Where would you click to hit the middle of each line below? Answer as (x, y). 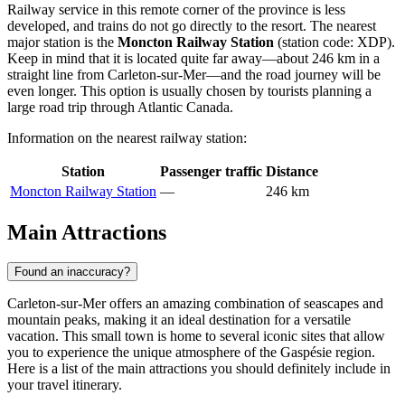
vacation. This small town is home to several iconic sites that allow (196, 336)
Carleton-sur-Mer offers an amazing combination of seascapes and (195, 304)
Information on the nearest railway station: (127, 137)
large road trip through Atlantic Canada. (120, 107)
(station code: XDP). (334, 42)
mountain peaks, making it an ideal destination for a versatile (179, 320)
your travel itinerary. (65, 385)
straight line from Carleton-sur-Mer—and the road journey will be (194, 74)
